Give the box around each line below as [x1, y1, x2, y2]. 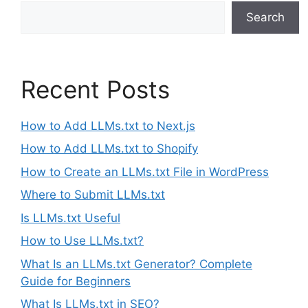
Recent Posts [21, 74, 170, 104]
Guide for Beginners [21, 274, 131, 288]
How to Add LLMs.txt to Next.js [21, 118, 195, 133]
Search [246, 10, 285, 24]
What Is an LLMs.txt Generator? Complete [21, 256, 252, 271]
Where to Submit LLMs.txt [21, 188, 165, 201]
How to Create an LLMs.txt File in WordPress [21, 164, 269, 179]
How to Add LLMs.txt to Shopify [21, 142, 198, 155]
